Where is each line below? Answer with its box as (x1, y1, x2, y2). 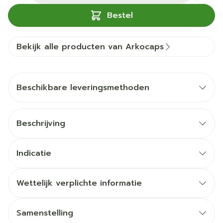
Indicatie (16, 147, 51, 159)
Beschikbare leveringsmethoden (16, 82, 149, 94)
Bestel (107, 9, 133, 21)
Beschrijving (16, 117, 65, 129)
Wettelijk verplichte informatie (16, 177, 142, 189)
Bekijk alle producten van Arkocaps (16, 41, 164, 53)
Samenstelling (16, 207, 73, 219)
